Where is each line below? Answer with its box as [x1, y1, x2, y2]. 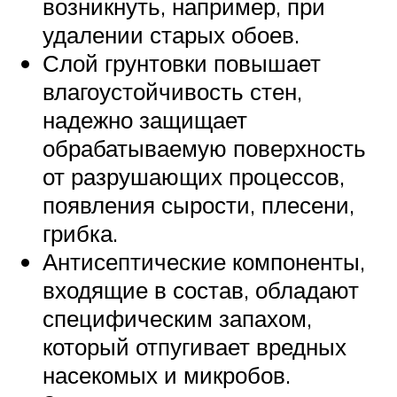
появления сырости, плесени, [43, 190, 354, 219]
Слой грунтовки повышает [43, 48, 321, 77]
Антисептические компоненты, [43, 246, 365, 276]
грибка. [43, 218, 118, 247]
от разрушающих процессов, [43, 161, 345, 191]
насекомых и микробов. [43, 360, 291, 389]
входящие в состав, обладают [43, 275, 359, 304]
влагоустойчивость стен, [43, 76, 302, 105]
